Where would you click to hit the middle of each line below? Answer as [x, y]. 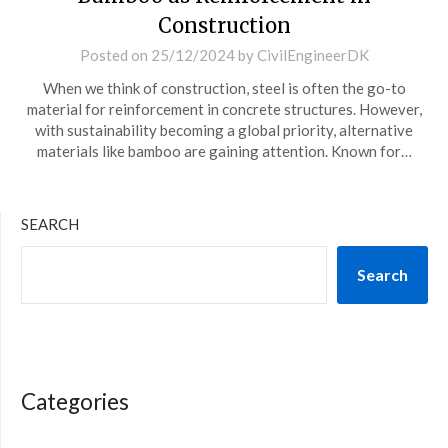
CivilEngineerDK [312, 55]
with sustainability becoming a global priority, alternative [224, 130]
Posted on [115, 55]
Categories [75, 401]
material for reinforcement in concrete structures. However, [224, 109]
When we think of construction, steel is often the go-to [224, 88]
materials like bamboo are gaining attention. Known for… [224, 151]
